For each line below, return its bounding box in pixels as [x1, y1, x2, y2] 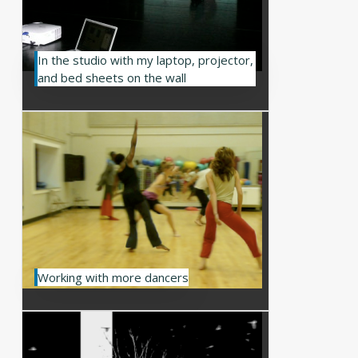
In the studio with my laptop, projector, [38, 52, 254, 68]
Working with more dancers [38, 269, 189, 285]
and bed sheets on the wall [38, 70, 187, 86]
